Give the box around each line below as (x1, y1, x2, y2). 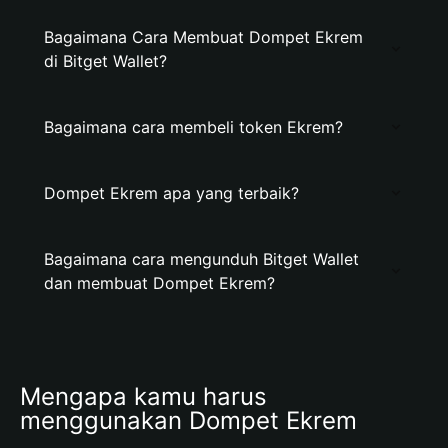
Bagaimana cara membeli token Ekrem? (44, 117, 343, 137)
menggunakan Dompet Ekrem (20, 406, 357, 435)
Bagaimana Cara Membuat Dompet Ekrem (44, 27, 363, 47)
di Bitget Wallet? (44, 51, 167, 71)
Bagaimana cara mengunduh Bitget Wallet (44, 249, 359, 269)
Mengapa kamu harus (20, 382, 267, 411)
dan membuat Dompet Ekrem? (44, 273, 275, 293)
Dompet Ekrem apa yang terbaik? (44, 183, 299, 203)
